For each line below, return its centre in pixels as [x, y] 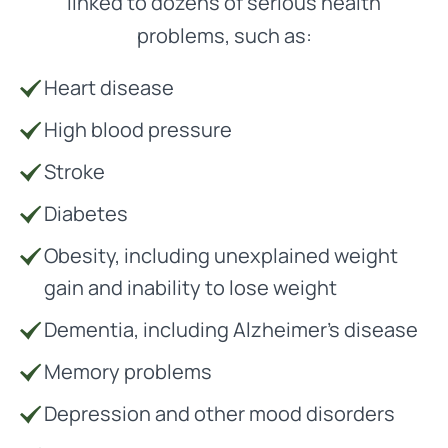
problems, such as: [224, 35]
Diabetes [86, 213]
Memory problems [128, 371]
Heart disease [109, 87]
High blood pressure [138, 129]
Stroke [74, 171]
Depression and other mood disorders [219, 413]
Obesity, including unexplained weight [221, 255]
